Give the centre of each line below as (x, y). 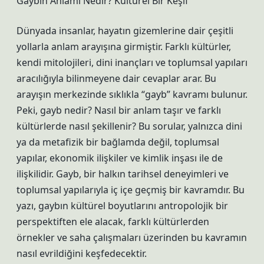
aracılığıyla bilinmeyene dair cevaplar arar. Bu (116, 78)
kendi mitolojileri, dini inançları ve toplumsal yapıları (132, 62)
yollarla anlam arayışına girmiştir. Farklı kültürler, (124, 47)
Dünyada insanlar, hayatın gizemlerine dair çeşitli (125, 31)
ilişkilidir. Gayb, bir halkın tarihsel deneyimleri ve (123, 174)
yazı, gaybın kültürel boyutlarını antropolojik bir (122, 206)
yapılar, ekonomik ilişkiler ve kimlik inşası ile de (120, 158)
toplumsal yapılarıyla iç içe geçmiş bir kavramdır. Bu (131, 190)
